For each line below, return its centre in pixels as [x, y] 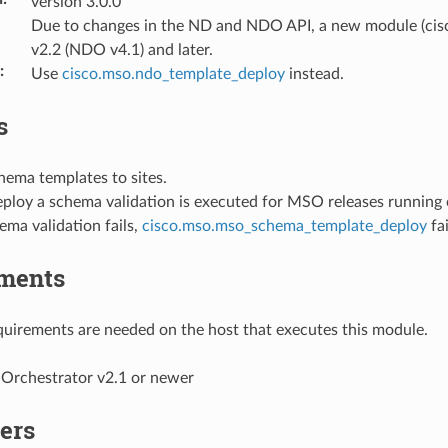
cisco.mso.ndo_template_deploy [173, 73]
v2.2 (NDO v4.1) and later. [121, 49]
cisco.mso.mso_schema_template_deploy [284, 225]
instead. [314, 73]
